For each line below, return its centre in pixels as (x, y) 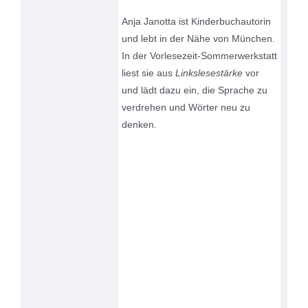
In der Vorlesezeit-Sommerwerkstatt (200, 56)
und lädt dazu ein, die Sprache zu (195, 90)
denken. (140, 125)
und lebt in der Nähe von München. (199, 39)
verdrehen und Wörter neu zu (186, 108)
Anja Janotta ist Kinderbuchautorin (197, 22)
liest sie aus (149, 73)
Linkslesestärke (209, 73)
